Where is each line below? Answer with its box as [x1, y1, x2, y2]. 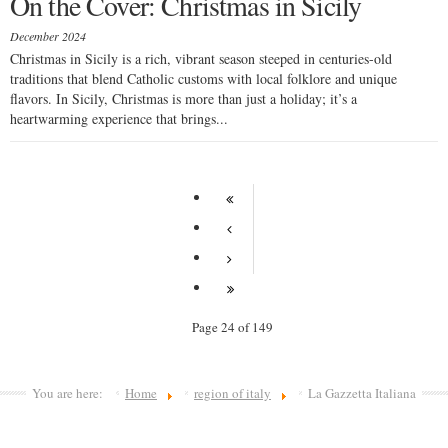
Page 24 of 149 [191, 318, 273, 336]
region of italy [194, 384, 271, 402]
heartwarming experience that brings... [10, 109, 228, 128]
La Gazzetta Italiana [308, 384, 416, 402]
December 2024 [10, 28, 86, 44]
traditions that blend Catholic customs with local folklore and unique [10, 69, 397, 88]
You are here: [32, 384, 110, 402]
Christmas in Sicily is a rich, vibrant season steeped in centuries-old [10, 49, 392, 68]
